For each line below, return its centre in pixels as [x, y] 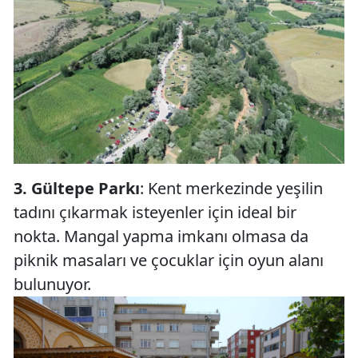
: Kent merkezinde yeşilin [231, 188]
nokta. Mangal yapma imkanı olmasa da [161, 236]
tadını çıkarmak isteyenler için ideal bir [155, 212]
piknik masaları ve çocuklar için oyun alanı [169, 260]
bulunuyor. [52, 284]
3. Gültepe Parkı [77, 188]
